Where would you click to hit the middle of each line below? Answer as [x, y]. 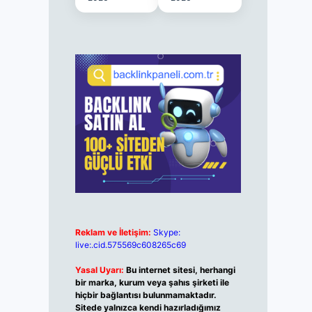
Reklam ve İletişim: [113, 233]
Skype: [166, 233]
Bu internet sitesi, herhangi [180, 270]
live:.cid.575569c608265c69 [130, 245]
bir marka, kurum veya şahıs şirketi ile [152, 283]
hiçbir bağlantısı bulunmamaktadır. [146, 295]
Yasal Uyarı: [99, 270]
